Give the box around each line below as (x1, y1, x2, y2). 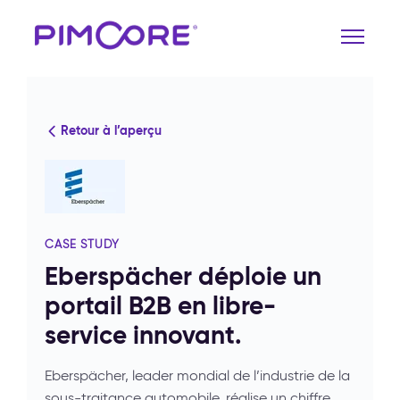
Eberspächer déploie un (45, 261, 321, 292)
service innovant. (45, 320, 242, 351)
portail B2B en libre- (45, 290, 276, 321)
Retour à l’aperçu (61, 122, 162, 138)
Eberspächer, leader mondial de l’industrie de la (45, 367, 350, 384)
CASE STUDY (45, 237, 121, 251)
